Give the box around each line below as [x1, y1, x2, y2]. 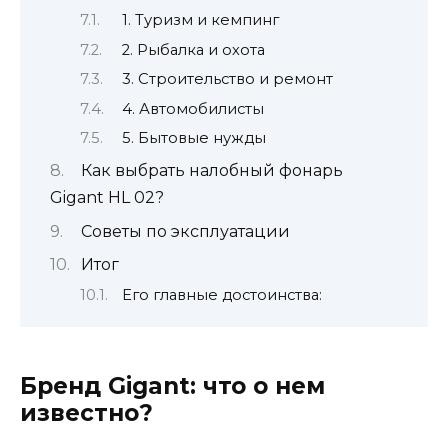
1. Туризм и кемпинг [121, 11, 279, 30]
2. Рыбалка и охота [121, 40, 265, 59]
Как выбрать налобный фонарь [80, 161, 343, 181]
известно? [20, 398, 153, 427]
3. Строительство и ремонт [121, 70, 333, 89]
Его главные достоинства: [121, 285, 322, 304]
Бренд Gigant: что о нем [20, 371, 325, 400]
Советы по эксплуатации [80, 221, 290, 241]
